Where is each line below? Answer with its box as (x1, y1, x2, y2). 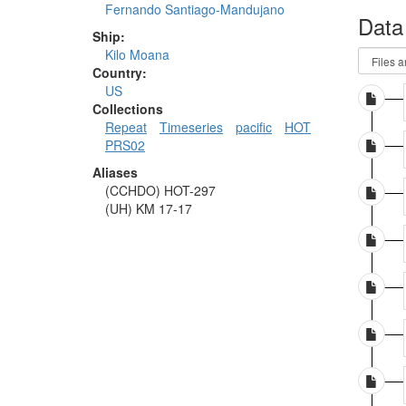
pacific (236, 118, 272, 137)
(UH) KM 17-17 (105, 199, 192, 218)
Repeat (105, 118, 147, 137)
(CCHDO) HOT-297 (105, 181, 216, 200)
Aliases (92, 163, 138, 182)
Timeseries (159, 118, 223, 137)
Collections (92, 100, 163, 119)
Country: (92, 63, 147, 82)
